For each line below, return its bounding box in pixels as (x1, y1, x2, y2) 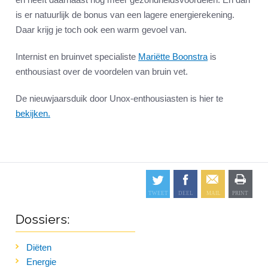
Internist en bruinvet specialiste (16, 51, 138, 62)
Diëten (26, 242, 51, 253)
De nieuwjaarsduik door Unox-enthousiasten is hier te (16, 93, 223, 104)
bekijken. (16, 108, 50, 119)
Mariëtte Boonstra (138, 51, 208, 62)
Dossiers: (16, 212, 70, 227)
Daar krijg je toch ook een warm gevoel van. (16, 25, 187, 35)
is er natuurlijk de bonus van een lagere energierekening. (16, 10, 234, 20)
